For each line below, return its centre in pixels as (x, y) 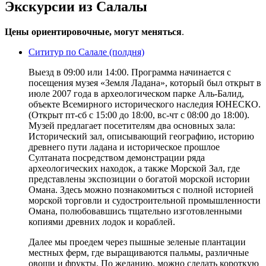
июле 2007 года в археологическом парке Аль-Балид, (136, 93)
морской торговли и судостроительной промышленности (145, 200)
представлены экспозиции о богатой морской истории (139, 179)
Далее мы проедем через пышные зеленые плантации (137, 242)
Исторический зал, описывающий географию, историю (141, 136)
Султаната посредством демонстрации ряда (117, 157)
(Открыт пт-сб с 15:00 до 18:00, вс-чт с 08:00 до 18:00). (139, 115)
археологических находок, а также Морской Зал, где (134, 168)
